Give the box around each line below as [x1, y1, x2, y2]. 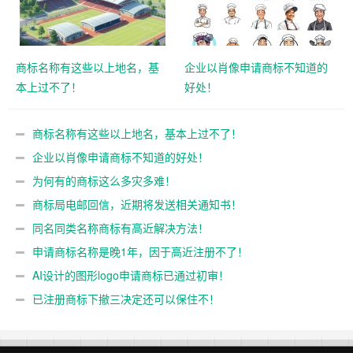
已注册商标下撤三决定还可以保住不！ [32, 291, 220, 307]
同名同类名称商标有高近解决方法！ [32, 220, 209, 236]
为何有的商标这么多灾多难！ [32, 173, 176, 189]
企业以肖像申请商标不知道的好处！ [32, 149, 209, 165]
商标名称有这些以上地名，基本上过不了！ [32, 125, 242, 142]
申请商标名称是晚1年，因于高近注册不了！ [32, 243, 248, 260]
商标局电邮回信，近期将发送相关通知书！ [32, 196, 242, 213]
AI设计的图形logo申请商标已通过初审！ [32, 267, 229, 284]
